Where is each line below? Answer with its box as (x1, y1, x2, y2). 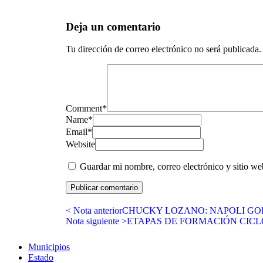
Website (66, 139, 95, 150)
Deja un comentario (66, 20, 161, 33)
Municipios (28, 242, 70, 252)
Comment (66, 103, 102, 114)
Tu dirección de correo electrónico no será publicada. (66, 44, 261, 55)
